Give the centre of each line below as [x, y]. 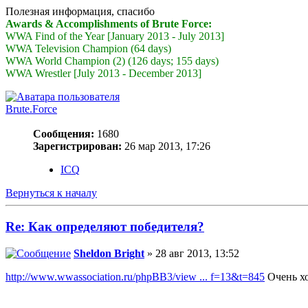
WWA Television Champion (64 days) [88, 49]
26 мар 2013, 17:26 [166, 146]
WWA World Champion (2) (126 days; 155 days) [112, 61]
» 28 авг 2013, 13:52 [192, 253]
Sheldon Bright [109, 253]
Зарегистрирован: [77, 146]
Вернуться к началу [51, 193]
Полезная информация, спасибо [80, 12]
